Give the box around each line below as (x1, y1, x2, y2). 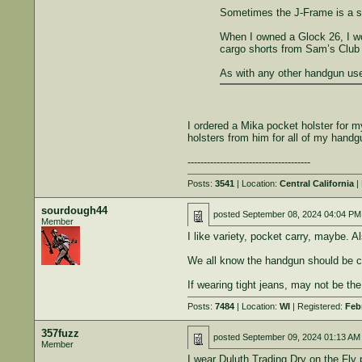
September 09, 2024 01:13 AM (242, 332, 360, 342)
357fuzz (40, 327, 79, 339)
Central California (279, 179, 354, 188)
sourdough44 (40, 204, 107, 217)
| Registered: (289, 301, 345, 311)
